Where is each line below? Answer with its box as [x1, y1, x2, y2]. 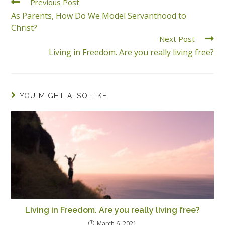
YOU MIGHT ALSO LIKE [19, 92, 107, 100]
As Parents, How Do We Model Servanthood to [11, 10, 187, 22]
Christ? [11, 22, 38, 34]
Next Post [159, 34, 195, 44]
